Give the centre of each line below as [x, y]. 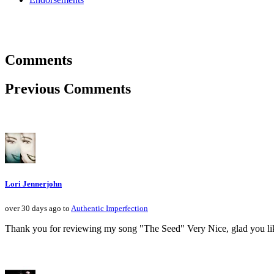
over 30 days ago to [38, 209]
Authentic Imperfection [109, 209]
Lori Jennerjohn [33, 184]
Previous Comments [68, 89]
